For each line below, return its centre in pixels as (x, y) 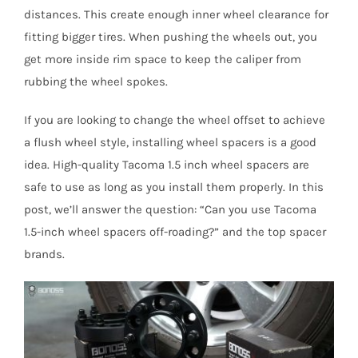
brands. (44, 255)
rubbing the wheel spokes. (95, 82)
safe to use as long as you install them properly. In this (173, 187)
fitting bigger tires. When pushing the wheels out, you (170, 37)
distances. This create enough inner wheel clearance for (176, 15)
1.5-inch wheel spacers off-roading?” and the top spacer (175, 232)
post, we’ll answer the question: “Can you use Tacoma (170, 210)
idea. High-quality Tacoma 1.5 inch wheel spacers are (166, 165)
